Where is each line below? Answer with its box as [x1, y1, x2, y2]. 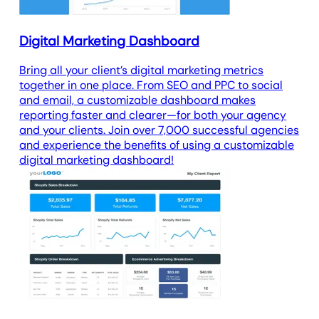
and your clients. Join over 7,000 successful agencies [19, 122, 300, 138]
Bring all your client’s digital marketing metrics [19, 63, 264, 78]
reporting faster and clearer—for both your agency [19, 108, 287, 123]
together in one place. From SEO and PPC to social [19, 78, 283, 93]
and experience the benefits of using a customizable [19, 137, 295, 153]
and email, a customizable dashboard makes [19, 93, 256, 108]
